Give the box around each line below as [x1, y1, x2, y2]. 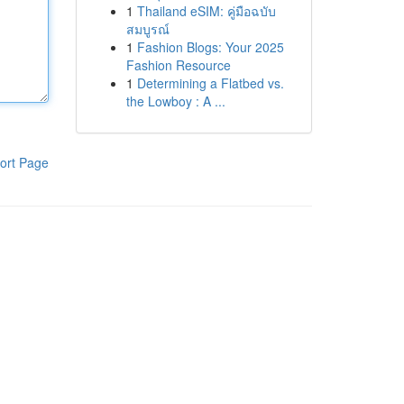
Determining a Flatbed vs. [136, 74, 284, 92]
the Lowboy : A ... [125, 92, 225, 110]
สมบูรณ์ [125, 20, 170, 38]
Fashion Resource [125, 56, 231, 74]
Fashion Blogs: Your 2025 [136, 38, 284, 56]
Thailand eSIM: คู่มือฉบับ [136, 2, 276, 20]
